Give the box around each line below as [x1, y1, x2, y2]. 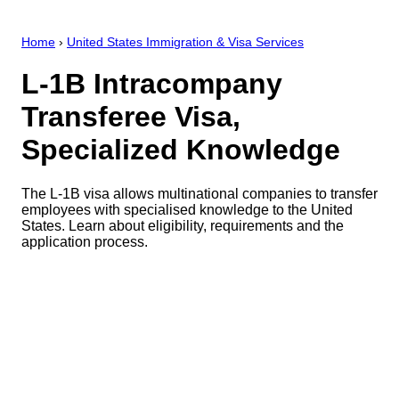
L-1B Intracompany [21, 68, 282, 101]
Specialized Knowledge [21, 134, 340, 167]
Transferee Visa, [21, 101, 240, 134]
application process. [21, 233, 148, 249]
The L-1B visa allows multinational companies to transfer [21, 185, 378, 201]
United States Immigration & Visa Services [67, 36, 304, 49]
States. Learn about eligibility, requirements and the [21, 217, 344, 233]
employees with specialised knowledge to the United [21, 201, 353, 217]
